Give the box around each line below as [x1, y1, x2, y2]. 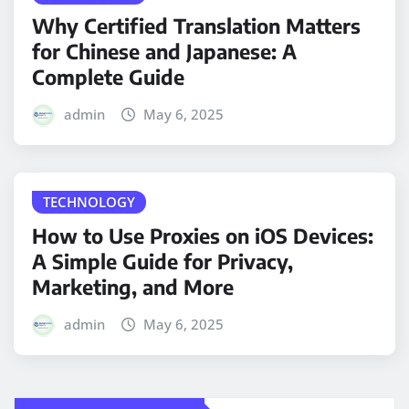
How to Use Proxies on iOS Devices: [32, 222, 373, 248]
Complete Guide [32, 64, 184, 90]
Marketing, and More [32, 273, 234, 299]
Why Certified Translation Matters [32, 13, 361, 39]
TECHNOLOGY [43, 193, 135, 212]
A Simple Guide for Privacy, [32, 247, 293, 274]
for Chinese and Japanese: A [32, 38, 297, 65]
